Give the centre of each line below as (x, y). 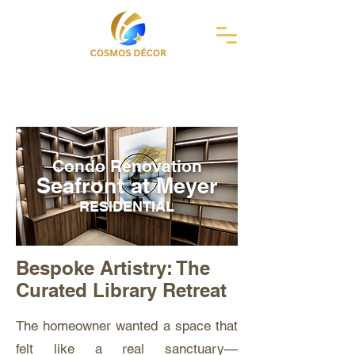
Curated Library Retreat (121, 290)
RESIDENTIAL (127, 206)
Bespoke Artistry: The (113, 268)
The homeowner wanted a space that (127, 326)
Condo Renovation (127, 166)
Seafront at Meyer (127, 185)
